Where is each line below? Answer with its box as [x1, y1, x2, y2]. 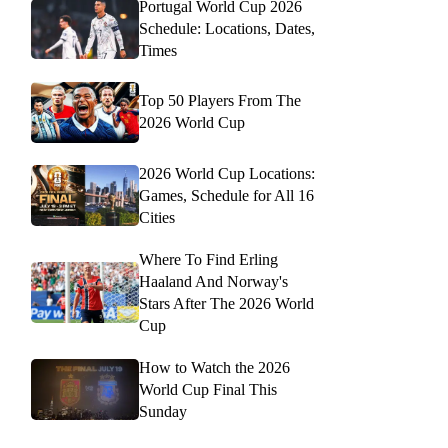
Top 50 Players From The [139, 92, 301, 110]
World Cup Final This [139, 380, 277, 398]
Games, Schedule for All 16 [139, 186, 314, 204]
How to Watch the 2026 [139, 358, 290, 376]
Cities [139, 208, 175, 226]
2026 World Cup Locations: [139, 164, 315, 182]
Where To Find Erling [139, 250, 278, 268]
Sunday [139, 402, 187, 420]
